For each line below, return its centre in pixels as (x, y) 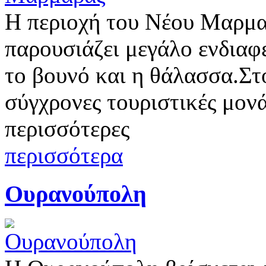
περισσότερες (67, 128)
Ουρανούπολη (76, 194)
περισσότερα (64, 155)
